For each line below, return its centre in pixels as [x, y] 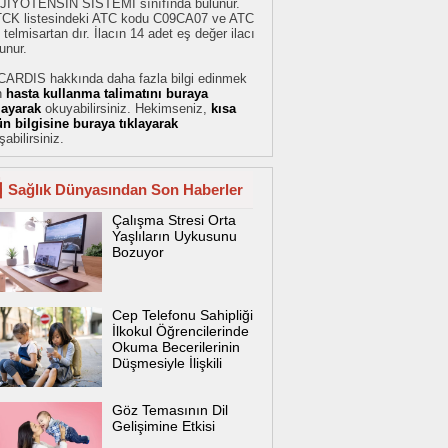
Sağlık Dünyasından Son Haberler [125, 190]
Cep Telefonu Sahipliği [182, 315]
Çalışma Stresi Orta [174, 220]
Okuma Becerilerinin [176, 347]
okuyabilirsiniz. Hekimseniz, [128, 109]
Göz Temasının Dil [170, 409]
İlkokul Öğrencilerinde [180, 331]
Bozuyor [138, 252]
